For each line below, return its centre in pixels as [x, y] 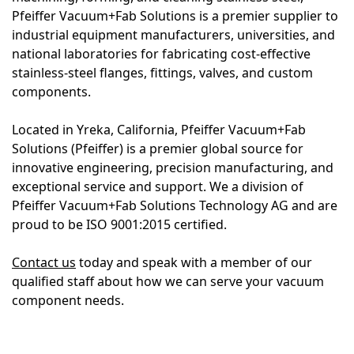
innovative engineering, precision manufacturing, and [173, 168]
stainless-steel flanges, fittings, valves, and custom [162, 73]
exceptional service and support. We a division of [158, 187]
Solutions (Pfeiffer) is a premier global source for [158, 149]
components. [51, 92]
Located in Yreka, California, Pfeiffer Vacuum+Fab [159, 130]
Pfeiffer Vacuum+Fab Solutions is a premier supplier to [175, 16]
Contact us [44, 263]
